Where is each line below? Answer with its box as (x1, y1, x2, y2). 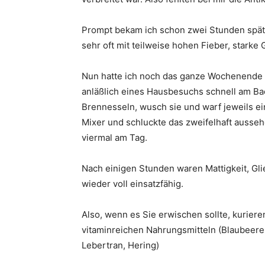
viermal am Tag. (82, 132, 147, 143)
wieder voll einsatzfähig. (82, 178, 183, 189)
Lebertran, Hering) (82, 240, 159, 251)
